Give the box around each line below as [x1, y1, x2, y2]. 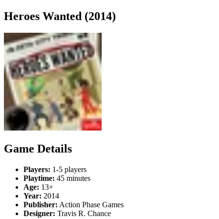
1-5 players [50, 165, 87, 174]
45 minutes [55, 174, 90, 182]
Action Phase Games [58, 200, 124, 209]
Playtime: [23, 174, 55, 182]
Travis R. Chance [55, 209, 111, 218]
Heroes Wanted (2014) [4, 9, 116, 22]
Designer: [23, 209, 55, 218]
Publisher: [23, 200, 58, 209]
